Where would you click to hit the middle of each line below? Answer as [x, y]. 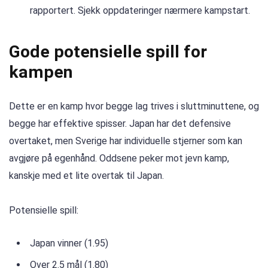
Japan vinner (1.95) [69, 243]
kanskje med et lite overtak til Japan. [86, 175]
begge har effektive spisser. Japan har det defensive [120, 123]
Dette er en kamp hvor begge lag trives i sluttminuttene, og [134, 106]
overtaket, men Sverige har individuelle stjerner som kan [126, 141]
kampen [41, 72]
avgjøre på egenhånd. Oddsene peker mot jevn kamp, [119, 158]
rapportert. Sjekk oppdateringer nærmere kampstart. [140, 11]
